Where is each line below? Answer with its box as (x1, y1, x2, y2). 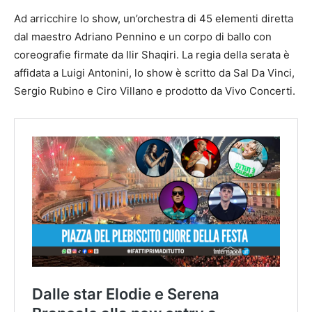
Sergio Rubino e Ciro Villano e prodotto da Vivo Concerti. (14, 84, 295, 98)
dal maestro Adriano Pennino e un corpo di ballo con (14, 30, 272, 44)
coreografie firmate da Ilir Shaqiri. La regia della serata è (14, 48, 290, 62)
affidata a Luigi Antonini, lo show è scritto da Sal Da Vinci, (14, 66, 295, 80)
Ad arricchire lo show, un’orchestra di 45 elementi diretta (14, 12, 293, 26)
